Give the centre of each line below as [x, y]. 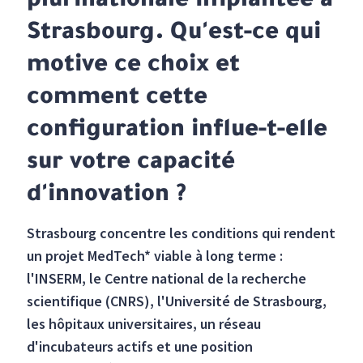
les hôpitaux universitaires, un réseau [144, 324]
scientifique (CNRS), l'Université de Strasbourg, [177, 301]
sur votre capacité [131, 164]
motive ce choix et [134, 67]
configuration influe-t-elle [177, 132]
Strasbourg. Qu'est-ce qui [174, 34]
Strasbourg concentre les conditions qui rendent [181, 233]
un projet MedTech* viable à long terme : [155, 256]
